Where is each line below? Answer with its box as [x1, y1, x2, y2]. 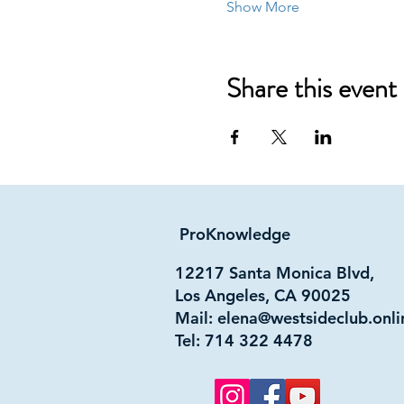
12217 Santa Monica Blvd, [175, 262, 374, 283]
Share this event [225, 69, 397, 107]
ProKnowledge [179, 223, 290, 244]
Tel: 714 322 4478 [175, 329, 313, 351]
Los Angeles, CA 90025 [175, 284, 351, 306]
